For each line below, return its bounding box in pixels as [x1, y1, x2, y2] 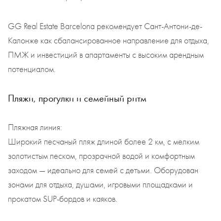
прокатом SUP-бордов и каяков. [8, 194, 117, 205]
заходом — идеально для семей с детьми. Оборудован [8, 165, 198, 176]
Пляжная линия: [8, 122, 62, 133]
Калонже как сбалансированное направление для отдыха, [8, 36, 209, 46]
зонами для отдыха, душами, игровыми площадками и [8, 180, 193, 190]
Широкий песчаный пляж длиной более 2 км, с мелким [8, 137, 199, 147]
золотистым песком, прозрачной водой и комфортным [8, 151, 195, 162]
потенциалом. [8, 64, 56, 75]
